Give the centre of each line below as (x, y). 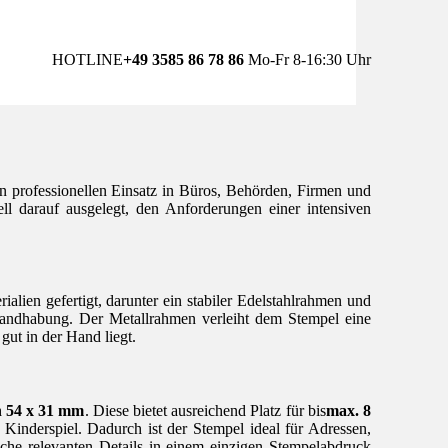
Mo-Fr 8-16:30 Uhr (307, 60)
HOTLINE (87, 60)
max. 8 (348, 410)
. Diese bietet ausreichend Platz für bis (205, 410)
